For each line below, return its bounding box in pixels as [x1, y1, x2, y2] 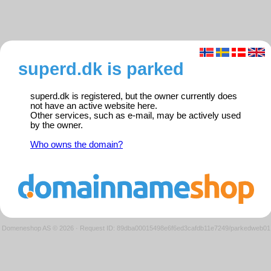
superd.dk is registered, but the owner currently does [30, 91, 237, 102]
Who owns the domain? [30, 140, 123, 150]
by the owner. [30, 120, 83, 131]
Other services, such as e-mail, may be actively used [30, 111, 241, 121]
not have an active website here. [30, 101, 157, 111]
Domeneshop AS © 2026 [2, 224, 74, 232]
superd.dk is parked [18, 59, 184, 79]
